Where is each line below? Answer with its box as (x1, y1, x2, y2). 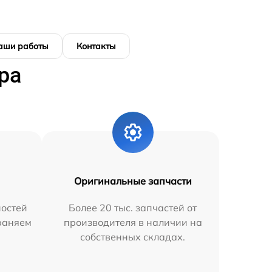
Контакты (76, 40, 116, 52)
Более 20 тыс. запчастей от (69, 201, 197, 214)
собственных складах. (80, 230, 186, 243)
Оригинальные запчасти (73, 174, 192, 187)
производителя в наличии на (63, 216, 202, 228)
